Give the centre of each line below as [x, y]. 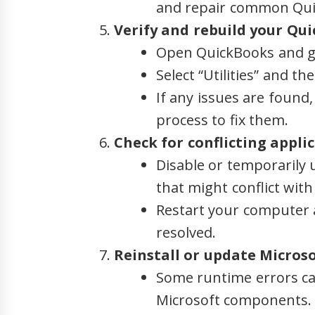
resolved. [186, 232]
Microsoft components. [234, 300]
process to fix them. [223, 120]
